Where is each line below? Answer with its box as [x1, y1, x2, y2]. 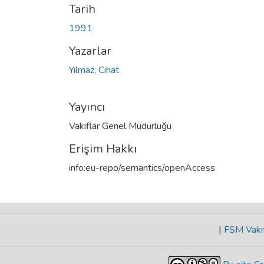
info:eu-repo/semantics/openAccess [69, 161, 215, 174]
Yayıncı [69, 98, 105, 115]
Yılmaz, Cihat [69, 63, 119, 77]
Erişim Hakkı [69, 140, 137, 157]
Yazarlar [69, 42, 111, 59]
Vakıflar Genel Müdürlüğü [69, 119, 171, 133]
